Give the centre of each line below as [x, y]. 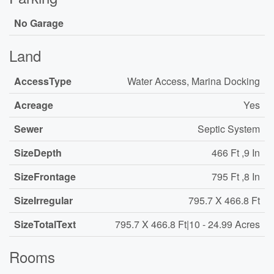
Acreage [34, 105]
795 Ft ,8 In [236, 176]
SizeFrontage [45, 176]
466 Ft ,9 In [236, 153]
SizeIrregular [43, 200]
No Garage [39, 23]
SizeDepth [38, 153]
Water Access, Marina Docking [194, 81]
